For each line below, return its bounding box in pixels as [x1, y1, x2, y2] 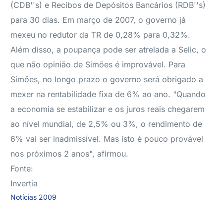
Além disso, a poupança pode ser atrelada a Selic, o [10, 45, 207, 55]
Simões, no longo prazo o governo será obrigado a [10, 74, 204, 84]
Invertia [10, 178, 38, 188]
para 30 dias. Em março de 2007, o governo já [10, 15, 186, 25]
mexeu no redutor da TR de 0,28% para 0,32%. [10, 30, 191, 40]
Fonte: [10, 164, 34, 173]
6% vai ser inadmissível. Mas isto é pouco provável [10, 134, 204, 144]
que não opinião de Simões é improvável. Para [10, 59, 186, 69]
